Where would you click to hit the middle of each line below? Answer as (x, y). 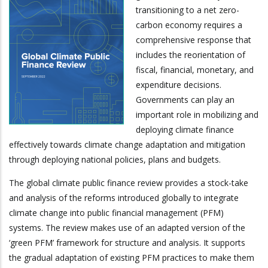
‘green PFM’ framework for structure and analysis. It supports (127, 243)
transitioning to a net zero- (188, 10)
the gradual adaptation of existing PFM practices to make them (132, 258)
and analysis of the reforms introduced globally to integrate (124, 198)
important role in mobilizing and (197, 115)
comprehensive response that (194, 40)
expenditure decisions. (179, 85)
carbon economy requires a (189, 25)
